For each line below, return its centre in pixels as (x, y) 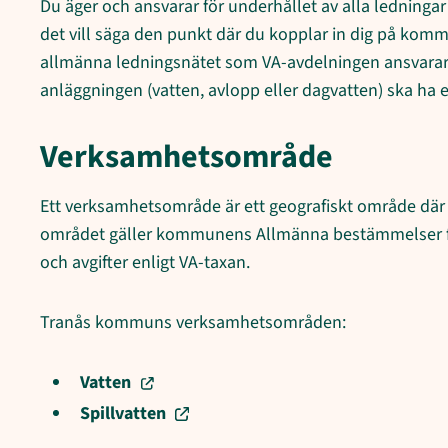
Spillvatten (123, 413)
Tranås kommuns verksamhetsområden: (193, 323)
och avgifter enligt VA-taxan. (145, 263)
